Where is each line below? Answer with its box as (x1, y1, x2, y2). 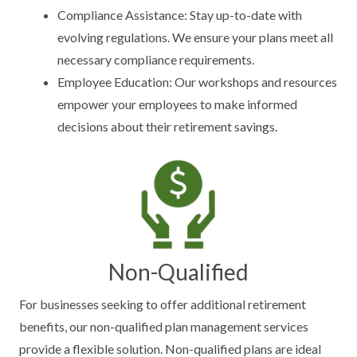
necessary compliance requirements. (57, 52, 254, 67)
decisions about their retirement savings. (57, 119, 277, 134)
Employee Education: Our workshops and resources (57, 74, 337, 89)
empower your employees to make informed (57, 96, 297, 112)
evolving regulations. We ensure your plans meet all (57, 29, 333, 45)
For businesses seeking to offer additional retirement (19, 296, 306, 312)
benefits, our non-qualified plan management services (19, 319, 308, 334)
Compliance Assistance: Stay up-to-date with (57, 7, 302, 22)
